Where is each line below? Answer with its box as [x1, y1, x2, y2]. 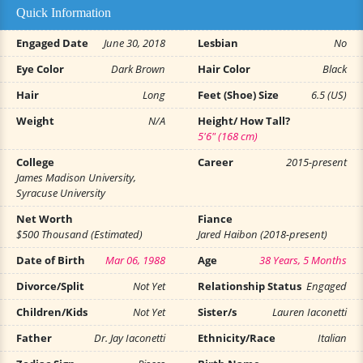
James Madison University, [16, 170, 136, 185]
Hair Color [198, 62, 250, 76]
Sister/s [198, 305, 237, 319]
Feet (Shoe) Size [198, 88, 279, 102]
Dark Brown [111, 62, 165, 76]
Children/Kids [16, 305, 88, 319]
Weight [16, 113, 54, 128]
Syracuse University [16, 186, 105, 200]
